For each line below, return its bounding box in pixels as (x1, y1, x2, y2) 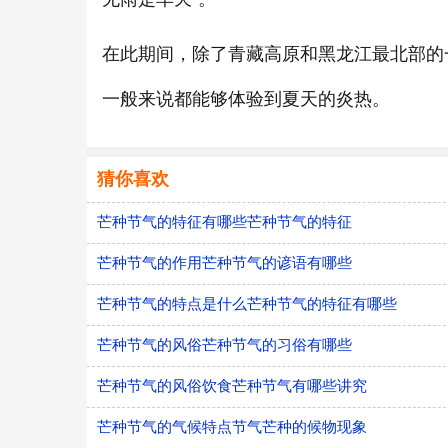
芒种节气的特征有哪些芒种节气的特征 (97, 213, 352, 230)
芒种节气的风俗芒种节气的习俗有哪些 (97, 336, 352, 353)
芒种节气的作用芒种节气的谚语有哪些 (97, 254, 352, 271)
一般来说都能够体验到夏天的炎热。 (102, 89, 390, 109)
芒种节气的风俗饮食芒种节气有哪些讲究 (97, 377, 367, 394)
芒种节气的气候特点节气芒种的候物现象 (97, 418, 367, 435)
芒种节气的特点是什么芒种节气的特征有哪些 (97, 295, 397, 312)
